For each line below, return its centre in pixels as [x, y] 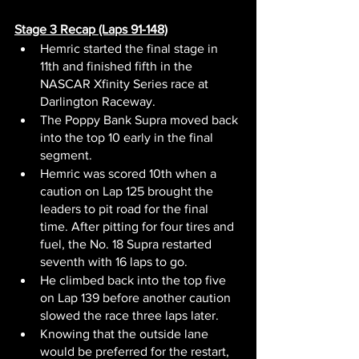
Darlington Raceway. [98, 101]
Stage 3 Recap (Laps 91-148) [91, 29]
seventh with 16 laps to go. [114, 261]
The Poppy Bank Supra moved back [141, 119]
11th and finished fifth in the [118, 66]
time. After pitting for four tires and [139, 226]
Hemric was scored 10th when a [130, 173]
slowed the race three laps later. [129, 315]
